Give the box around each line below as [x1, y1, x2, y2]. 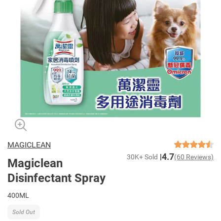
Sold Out [12, 208, 35, 216]
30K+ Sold [127, 153, 158, 161]
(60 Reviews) [174, 153, 214, 161]
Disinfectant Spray [7, 171, 106, 185]
